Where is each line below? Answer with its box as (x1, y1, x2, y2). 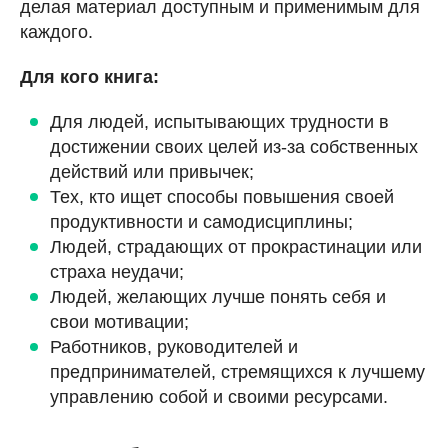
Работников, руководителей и (50, 336, 298, 357)
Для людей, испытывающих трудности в (50, 111, 389, 132)
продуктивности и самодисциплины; (50, 211, 353, 232)
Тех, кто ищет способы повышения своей (50, 186, 394, 207)
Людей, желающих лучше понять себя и (50, 286, 386, 307)
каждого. (20, 21, 93, 42)
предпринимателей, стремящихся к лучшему (50, 361, 425, 382)
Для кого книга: (20, 66, 159, 87)
